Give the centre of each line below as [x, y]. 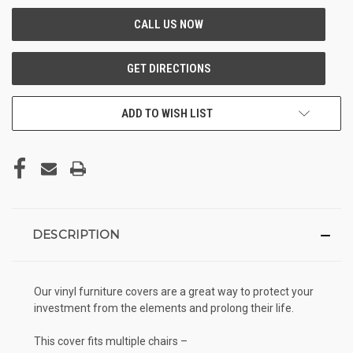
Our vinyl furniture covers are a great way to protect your [174, 291]
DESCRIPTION [76, 234]
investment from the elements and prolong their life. [164, 308]
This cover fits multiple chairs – [111, 341]
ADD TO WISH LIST [167, 113]
